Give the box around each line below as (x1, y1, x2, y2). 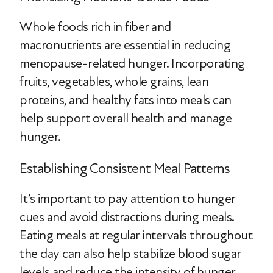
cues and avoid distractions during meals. (19, 208, 234, 225)
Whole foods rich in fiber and (19, 18, 171, 35)
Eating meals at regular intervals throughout (19, 227, 252, 243)
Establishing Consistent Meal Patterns (19, 159, 230, 177)
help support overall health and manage (19, 110, 232, 126)
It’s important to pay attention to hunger (19, 190, 235, 207)
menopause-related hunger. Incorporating (19, 55, 245, 71)
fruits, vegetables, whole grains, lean (19, 73, 208, 90)
